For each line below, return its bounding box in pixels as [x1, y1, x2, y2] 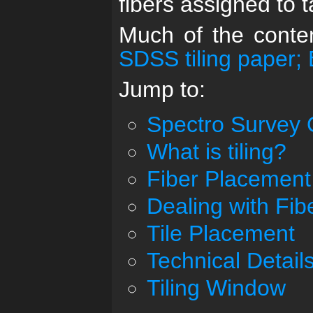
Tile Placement [147, 221, 295, 246]
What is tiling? [147, 139, 286, 164]
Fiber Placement [147, 166, 311, 191]
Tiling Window [147, 275, 286, 300]
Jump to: [119, 77, 205, 102]
